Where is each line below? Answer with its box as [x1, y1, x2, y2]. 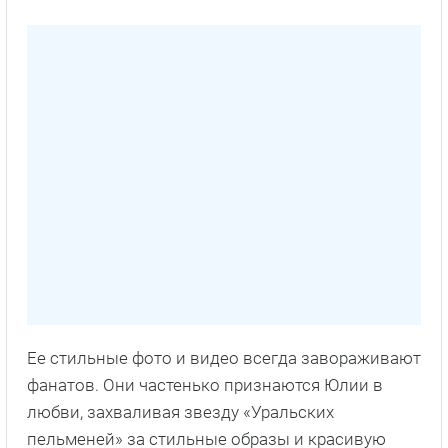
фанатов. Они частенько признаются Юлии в [27, 375, 383, 396]
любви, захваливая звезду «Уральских [27, 402, 334, 423]
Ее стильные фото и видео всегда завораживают [27, 348, 421, 369]
